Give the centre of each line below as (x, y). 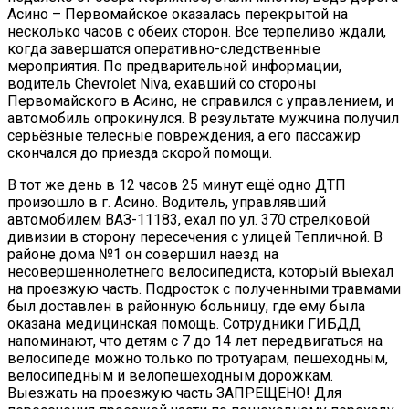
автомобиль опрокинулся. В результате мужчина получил (203, 119)
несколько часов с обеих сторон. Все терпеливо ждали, (197, 32)
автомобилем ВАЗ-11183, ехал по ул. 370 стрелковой (189, 220)
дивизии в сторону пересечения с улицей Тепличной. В (195, 237)
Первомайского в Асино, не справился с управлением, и (200, 101)
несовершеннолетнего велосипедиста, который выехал (200, 272)
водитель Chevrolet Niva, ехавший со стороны (162, 84)
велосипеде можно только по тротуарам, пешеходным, (198, 359)
